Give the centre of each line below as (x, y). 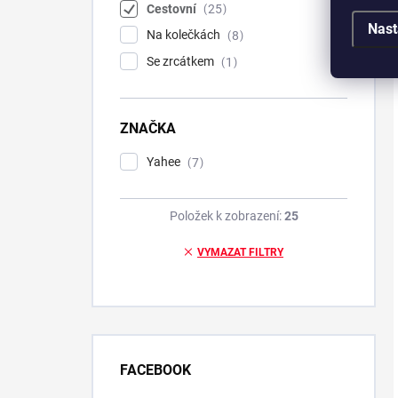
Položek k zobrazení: (227, 215)
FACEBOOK (155, 370)
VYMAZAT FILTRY (240, 252)
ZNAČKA (148, 128)
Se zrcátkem (182, 62)
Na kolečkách (185, 35)
